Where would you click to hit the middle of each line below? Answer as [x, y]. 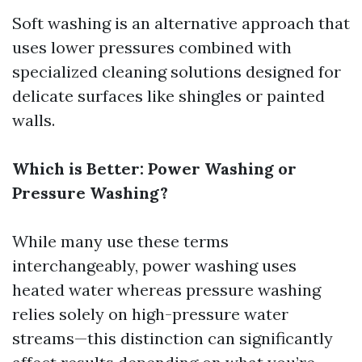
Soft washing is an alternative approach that [181, 23]
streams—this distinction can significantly [173, 338]
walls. [34, 120]
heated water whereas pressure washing [166, 290]
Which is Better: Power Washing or [154, 168]
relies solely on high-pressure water [150, 314]
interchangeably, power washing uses [154, 265]
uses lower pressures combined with [152, 47]
